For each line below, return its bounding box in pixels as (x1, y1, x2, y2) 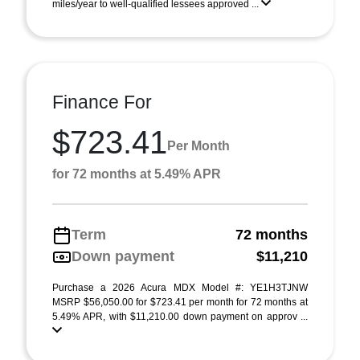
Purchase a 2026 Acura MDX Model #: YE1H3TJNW (52, 282, 308, 293)
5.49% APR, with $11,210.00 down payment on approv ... (52, 311, 308, 322)
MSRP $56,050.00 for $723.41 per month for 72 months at (52, 297, 308, 308)
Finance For (52, 92, 152, 112)
